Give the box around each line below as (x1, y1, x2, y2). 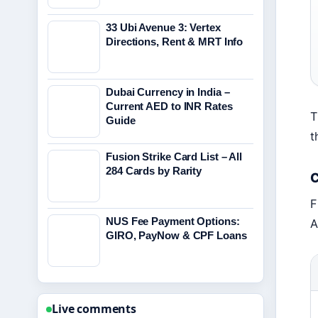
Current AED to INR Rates (106, 100, 233, 112)
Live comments (52, 301, 136, 317)
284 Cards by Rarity (106, 165, 202, 177)
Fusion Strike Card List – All (106, 150, 243, 163)
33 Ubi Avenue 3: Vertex (106, 21, 221, 33)
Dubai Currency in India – (106, 86, 230, 98)
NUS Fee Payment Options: (106, 215, 240, 227)
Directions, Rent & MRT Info (106, 35, 243, 48)
